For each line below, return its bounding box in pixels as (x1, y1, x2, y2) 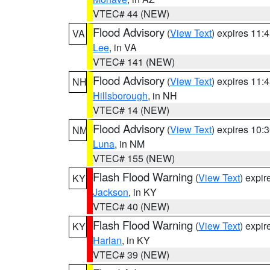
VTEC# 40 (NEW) (93, 199, 169, 213)
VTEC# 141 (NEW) (93, 55, 175, 69)
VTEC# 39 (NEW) (93, 248, 169, 262)
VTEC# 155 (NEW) (93, 151, 175, 165)
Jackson (93, 185, 128, 199)
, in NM (115, 137, 145, 151)
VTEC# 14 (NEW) (93, 103, 169, 117)
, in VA (109, 40, 137, 54)
